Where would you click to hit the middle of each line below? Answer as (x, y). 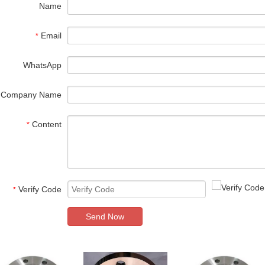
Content (47, 124)
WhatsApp (42, 65)
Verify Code (40, 189)
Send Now (105, 216)
